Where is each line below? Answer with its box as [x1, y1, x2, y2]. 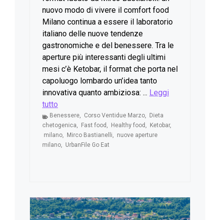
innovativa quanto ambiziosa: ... [42, 87, 149, 97]
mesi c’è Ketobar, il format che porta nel [42, 64, 178, 74]
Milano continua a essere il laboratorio [42, 17, 173, 27]
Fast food [81, 121, 107, 129]
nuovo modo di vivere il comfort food [42, 5, 169, 15]
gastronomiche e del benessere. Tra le [42, 40, 174, 50]
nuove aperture [117, 131, 158, 138]
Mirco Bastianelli [67, 131, 112, 138]
